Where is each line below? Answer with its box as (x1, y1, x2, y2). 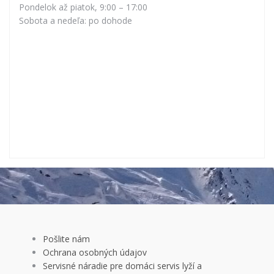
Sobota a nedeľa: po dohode (19, 45, 132, 57)
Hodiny (19, 18, 49, 30)
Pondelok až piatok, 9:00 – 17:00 (19, 31, 147, 43)
